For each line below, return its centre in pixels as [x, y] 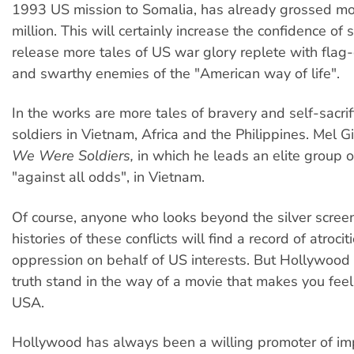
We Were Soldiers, [73, 156]
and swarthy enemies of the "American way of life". [176, 73]
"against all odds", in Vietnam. [108, 177]
